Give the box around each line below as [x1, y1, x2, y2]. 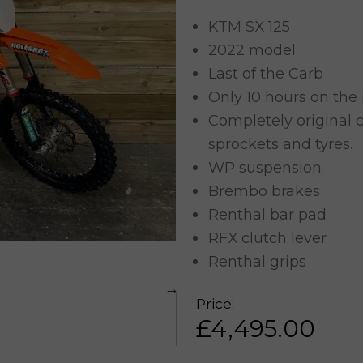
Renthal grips [207, 252, 306, 271]
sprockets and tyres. [207, 135, 353, 153]
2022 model [207, 41, 296, 59]
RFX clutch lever [207, 228, 327, 247]
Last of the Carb [207, 64, 323, 83]
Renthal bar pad [207, 205, 327, 224]
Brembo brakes [207, 181, 320, 200]
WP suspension [207, 158, 322, 177]
